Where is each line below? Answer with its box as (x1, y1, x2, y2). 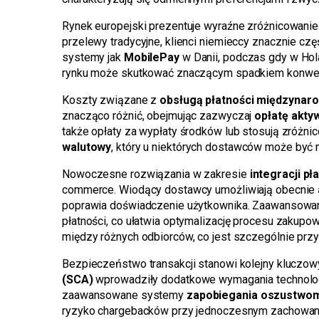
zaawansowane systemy (62, 288, 187, 303)
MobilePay (123, 51, 179, 65)
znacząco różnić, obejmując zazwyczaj (62, 109, 255, 123)
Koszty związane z (62, 93, 160, 108)
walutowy (62, 140, 112, 155)
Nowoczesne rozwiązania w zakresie (62, 167, 250, 182)
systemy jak (62, 51, 124, 65)
